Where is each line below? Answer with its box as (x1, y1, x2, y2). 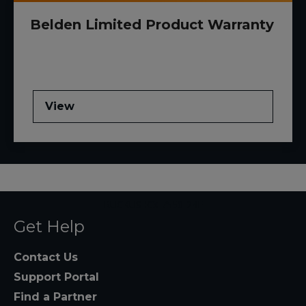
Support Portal (14, 270, 99, 284)
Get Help (14, 217, 85, 237)
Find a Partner (14, 290, 97, 304)
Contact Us (14, 251, 78, 264)
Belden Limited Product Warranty (30, 16, 274, 33)
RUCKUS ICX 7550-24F (103, 198, 203, 212)
